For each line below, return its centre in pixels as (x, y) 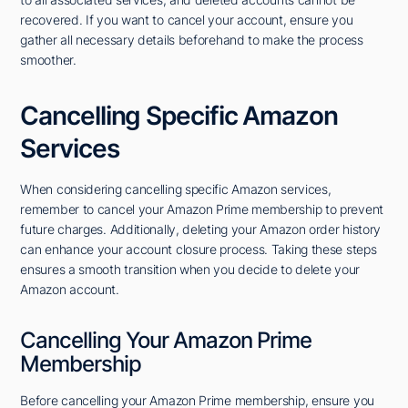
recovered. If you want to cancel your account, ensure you (187, 20)
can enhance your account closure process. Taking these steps (199, 250)
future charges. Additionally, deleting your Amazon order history (201, 229)
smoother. (48, 60)
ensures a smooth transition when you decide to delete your (190, 270)
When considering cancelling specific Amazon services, (176, 189)
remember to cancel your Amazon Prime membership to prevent (202, 209)
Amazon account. (70, 290)
